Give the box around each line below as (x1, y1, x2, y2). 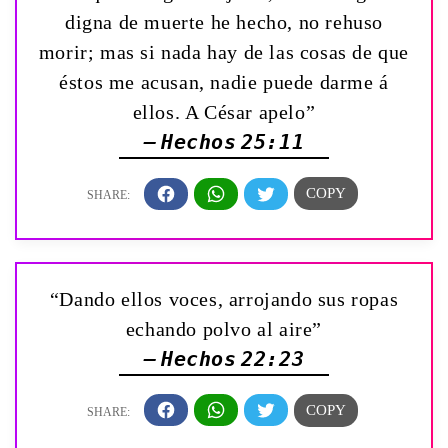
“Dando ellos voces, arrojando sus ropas (49, 287, 399, 310)
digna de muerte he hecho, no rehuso (64, 11, 383, 34)
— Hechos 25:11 (143, 130, 305, 155)
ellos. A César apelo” (132, 101, 316, 124)
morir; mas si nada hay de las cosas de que (38, 41, 410, 64)
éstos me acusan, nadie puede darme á (59, 71, 389, 94)
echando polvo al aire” (125, 317, 323, 340)
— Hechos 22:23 (143, 346, 305, 371)
